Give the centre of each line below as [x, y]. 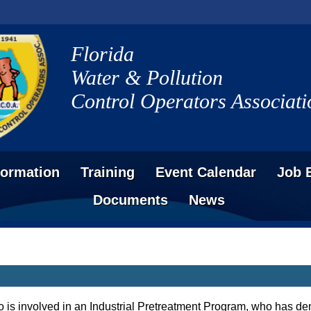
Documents [131, 200]
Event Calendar [206, 172]
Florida [103, 54]
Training [108, 172]
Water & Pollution [147, 77]
